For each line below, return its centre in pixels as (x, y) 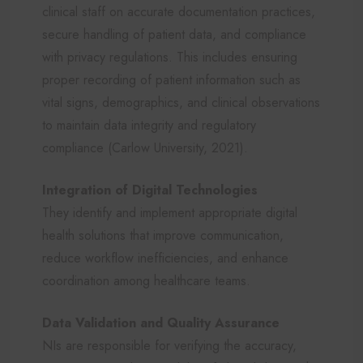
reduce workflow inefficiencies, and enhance (165, 258)
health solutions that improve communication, (163, 235)
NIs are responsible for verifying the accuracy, (169, 345)
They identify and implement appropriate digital (170, 212)
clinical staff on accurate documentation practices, (179, 11)
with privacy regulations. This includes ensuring (170, 57)
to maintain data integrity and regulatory (149, 125)
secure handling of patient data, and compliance (174, 34)
